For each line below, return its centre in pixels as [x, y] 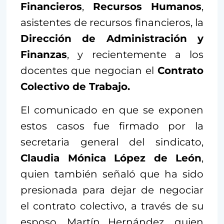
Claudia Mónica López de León [111, 158]
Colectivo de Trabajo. [75, 87]
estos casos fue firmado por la [112, 126]
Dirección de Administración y [112, 39]
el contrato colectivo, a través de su [112, 206]
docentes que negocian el [89, 71]
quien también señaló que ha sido [112, 174]
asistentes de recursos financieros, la [112, 23]
